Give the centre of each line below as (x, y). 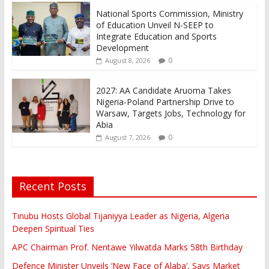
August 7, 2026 (127, 137)
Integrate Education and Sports (156, 36)
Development (122, 47)
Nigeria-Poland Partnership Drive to (165, 101)
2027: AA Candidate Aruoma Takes (163, 90)
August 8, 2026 (127, 60)
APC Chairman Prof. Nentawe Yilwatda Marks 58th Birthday (127, 247)
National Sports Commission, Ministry (169, 13)
